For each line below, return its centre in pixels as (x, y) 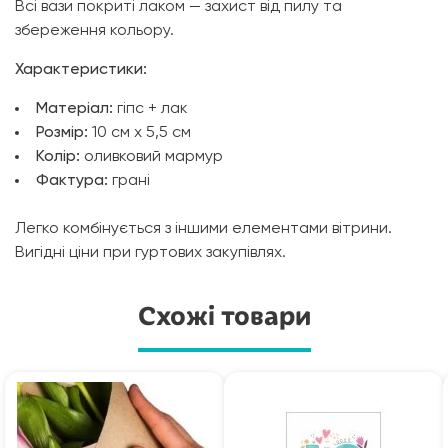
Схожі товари (224, 316)
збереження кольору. (94, 31)
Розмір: (64, 133)
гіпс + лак (150, 109)
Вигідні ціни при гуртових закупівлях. (150, 253)
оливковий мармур (153, 157)
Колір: (60, 157)
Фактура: (74, 181)
